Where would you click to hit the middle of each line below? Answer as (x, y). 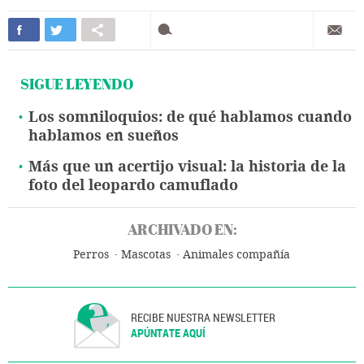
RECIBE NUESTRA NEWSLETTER (204, 317)
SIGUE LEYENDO (77, 84)
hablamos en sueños (104, 135)
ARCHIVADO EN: (182, 229)
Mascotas (146, 254)
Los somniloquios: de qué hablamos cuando (190, 117)
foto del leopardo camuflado (133, 185)
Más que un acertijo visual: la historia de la (187, 166)
